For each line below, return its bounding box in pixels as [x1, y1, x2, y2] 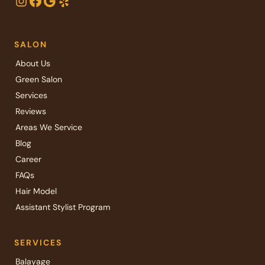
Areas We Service [15, 122, 82, 132]
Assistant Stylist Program [15, 202, 110, 212]
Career [15, 154, 41, 164]
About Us [15, 58, 50, 69]
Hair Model [15, 186, 57, 196]
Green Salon [15, 74, 62, 85]
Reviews [15, 106, 46, 117]
